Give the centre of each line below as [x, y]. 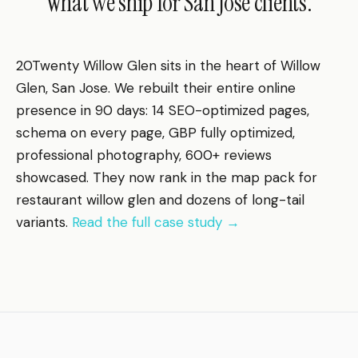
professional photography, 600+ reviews [144, 155]
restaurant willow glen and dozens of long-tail [160, 199]
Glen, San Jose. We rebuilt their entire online [156, 88]
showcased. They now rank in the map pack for [167, 177]
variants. [44, 222]
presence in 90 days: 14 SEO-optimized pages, [163, 110]
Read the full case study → [156, 222]
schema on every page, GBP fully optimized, [155, 132]
